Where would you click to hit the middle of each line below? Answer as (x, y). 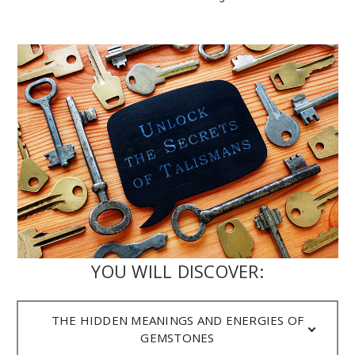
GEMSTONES (177, 338)
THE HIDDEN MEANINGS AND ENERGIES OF (177, 321)
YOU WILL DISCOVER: (177, 271)
